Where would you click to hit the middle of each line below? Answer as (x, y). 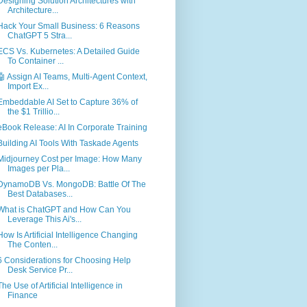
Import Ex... (28, 87)
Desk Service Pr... (40, 270)
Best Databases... (40, 194)
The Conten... (32, 245)
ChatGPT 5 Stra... (39, 36)
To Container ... (35, 61)
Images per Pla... (38, 169)
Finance (22, 296)
